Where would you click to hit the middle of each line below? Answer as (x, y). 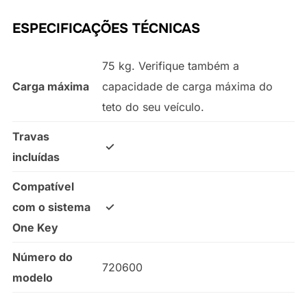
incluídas (36, 157)
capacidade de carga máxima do (187, 87)
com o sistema (51, 207)
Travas (30, 137)
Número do (42, 257)
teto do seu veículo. (153, 107)
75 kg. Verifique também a (170, 66)
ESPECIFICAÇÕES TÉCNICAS (106, 29)
